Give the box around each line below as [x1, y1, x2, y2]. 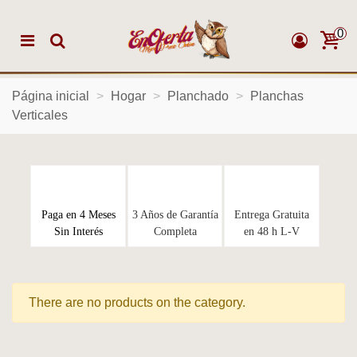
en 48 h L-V [243, 226, 300, 237]
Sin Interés [53, 226, 103, 237]
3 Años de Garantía [131, 209, 218, 221]
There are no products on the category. [29, 296, 245, 309]
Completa [153, 226, 197, 237]
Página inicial [12, 89, 89, 103]
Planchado [167, 89, 229, 103]
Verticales [12, 108, 68, 122]
